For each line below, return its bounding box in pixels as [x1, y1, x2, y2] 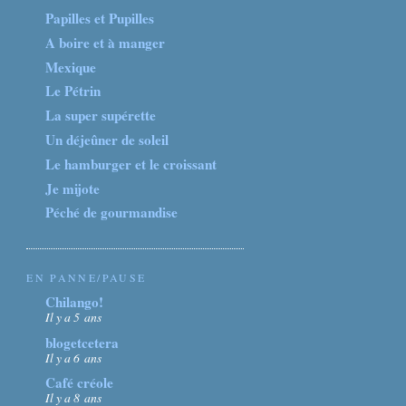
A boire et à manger [45, 32, 166, 53]
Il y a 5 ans [45, 307, 102, 325]
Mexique [45, 56, 97, 77]
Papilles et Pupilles [45, 8, 155, 29]
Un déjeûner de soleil [45, 130, 169, 150]
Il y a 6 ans [45, 348, 102, 366]
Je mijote [45, 178, 101, 198]
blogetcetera [45, 332, 120, 353]
